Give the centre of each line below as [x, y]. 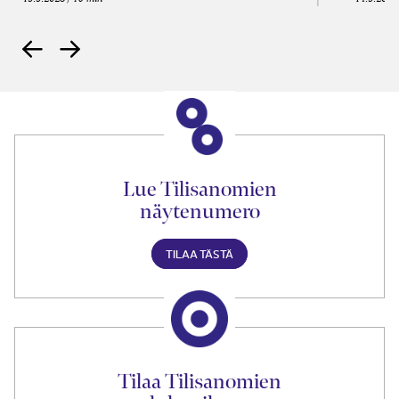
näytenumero [199, 212]
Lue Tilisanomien [199, 189]
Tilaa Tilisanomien [199, 382]
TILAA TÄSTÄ [199, 254]
